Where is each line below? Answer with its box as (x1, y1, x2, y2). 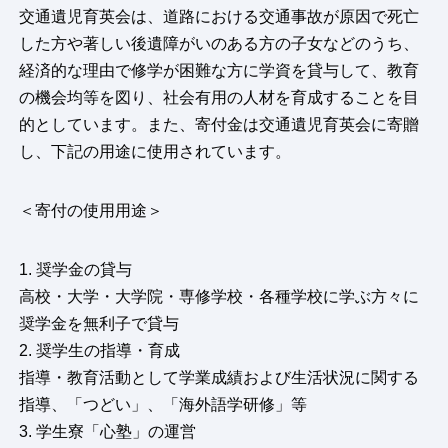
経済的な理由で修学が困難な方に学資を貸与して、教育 (19, 62, 420, 80)
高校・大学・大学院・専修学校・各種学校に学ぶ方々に (19, 288, 420, 306)
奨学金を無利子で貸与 (19, 315, 180, 333)
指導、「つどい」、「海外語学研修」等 (19, 396, 308, 414)
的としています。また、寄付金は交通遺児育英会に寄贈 (19, 116, 420, 134)
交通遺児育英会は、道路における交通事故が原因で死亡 (19, 8, 420, 26)
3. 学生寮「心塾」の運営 (19, 423, 197, 441)
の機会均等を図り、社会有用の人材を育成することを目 (19, 89, 420, 107)
